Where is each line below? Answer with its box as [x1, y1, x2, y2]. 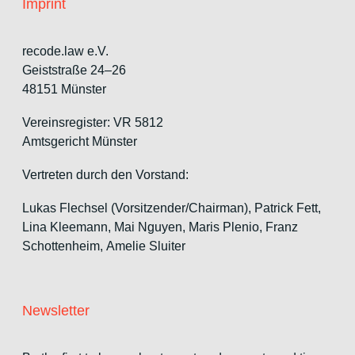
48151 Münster [22, 82, 106, 96]
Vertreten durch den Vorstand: [22, 167, 189, 181]
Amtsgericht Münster [22, 134, 137, 148]
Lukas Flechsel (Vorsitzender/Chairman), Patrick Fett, [22, 200, 321, 215]
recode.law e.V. [22, 44, 109, 58]
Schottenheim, [22, 239, 106, 253]
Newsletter [22, 302, 90, 319]
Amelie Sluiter [106, 239, 185, 253]
